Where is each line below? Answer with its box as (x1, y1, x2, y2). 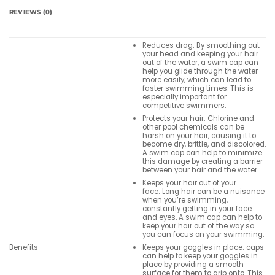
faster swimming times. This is (142, 83, 254, 94)
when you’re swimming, (142, 195, 228, 206)
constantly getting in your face (142, 204, 252, 214)
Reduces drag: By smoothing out (142, 41, 260, 51)
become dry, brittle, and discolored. (142, 139, 266, 150)
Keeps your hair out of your (142, 178, 236, 188)
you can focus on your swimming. (142, 230, 264, 240)
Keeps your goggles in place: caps (142, 242, 264, 252)
